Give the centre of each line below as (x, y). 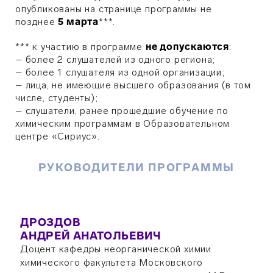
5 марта (79, 22)
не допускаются (187, 47)
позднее (37, 22)
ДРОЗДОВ (50, 222)
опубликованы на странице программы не (114, 9)
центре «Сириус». (58, 136)
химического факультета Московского (112, 262)
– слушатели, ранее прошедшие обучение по (122, 111)
